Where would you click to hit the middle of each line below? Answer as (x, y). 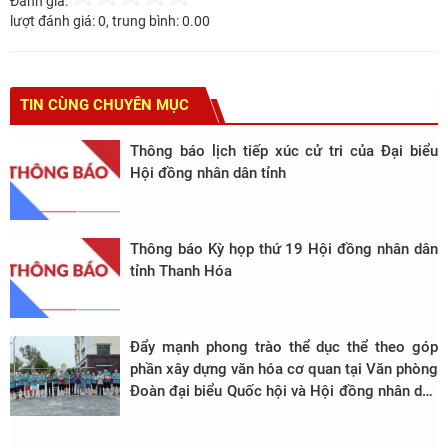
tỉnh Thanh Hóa (181, 271)
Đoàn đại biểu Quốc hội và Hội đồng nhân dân (284, 391)
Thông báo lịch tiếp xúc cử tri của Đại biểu (284, 151)
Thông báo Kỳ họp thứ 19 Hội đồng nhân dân (284, 249)
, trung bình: (144, 21)
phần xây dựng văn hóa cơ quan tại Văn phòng (284, 369)
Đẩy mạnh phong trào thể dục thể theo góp (284, 347)
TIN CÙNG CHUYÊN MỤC (104, 105)
